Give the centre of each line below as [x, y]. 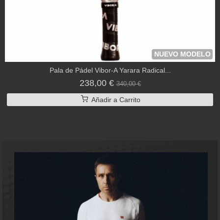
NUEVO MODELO [182, 54]
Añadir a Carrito [115, 100]
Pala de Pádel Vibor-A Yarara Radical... [110, 70]
